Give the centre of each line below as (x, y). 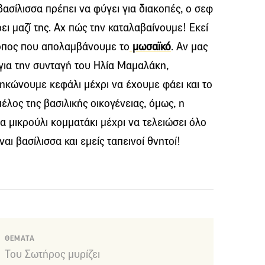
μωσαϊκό (150, 47)
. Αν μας (189, 47)
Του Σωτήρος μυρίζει (52, 254)
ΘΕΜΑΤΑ (20, 239)
